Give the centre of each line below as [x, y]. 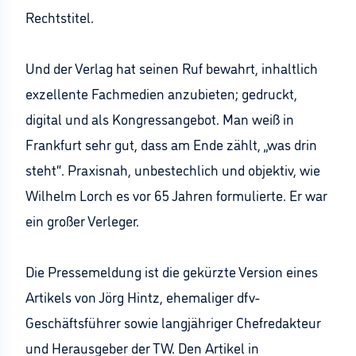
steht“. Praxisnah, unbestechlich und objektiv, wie [173, 169]
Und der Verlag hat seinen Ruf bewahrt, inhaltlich [172, 68]
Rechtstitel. [60, 17]
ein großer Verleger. [82, 220]
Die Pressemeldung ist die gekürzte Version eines [172, 271]
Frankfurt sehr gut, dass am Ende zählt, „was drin [171, 144]
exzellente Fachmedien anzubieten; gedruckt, [161, 93]
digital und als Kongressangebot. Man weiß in [160, 118]
